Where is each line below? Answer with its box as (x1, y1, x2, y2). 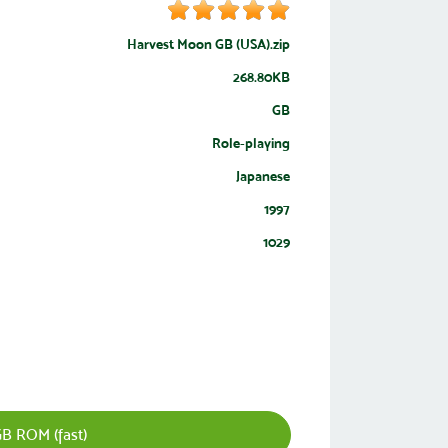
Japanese (235, 167, 290, 185)
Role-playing (211, 134, 290, 152)
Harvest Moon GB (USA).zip (126, 35, 290, 53)
